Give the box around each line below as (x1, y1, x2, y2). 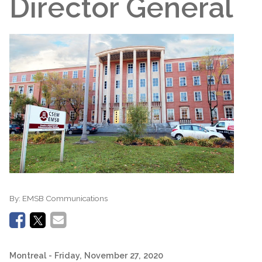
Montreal (9, 250, 46, 260)
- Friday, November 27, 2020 (49, 250, 163, 260)
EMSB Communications (22, 194, 108, 204)
